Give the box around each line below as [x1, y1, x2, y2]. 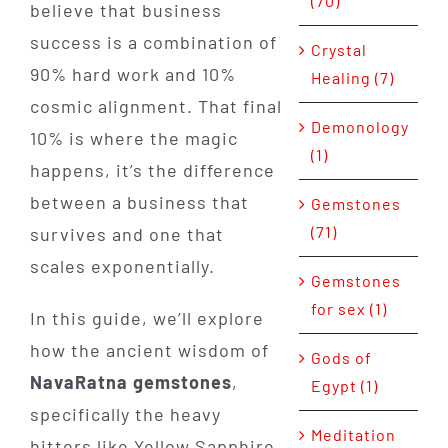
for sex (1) [310, 299, 387, 319]
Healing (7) [310, 68, 394, 88]
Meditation [310, 425, 396, 445]
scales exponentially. [29, 255, 215, 278]
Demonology [310, 117, 409, 137]
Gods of [310, 348, 372, 368]
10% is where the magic [29, 127, 238, 150]
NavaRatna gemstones [29, 371, 232, 394]
